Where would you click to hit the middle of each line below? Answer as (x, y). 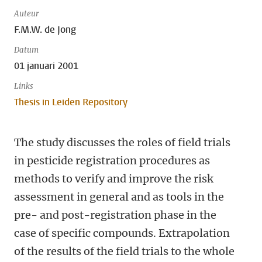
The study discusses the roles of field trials (122, 142)
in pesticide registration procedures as (112, 161)
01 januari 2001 (46, 66)
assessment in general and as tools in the (119, 197)
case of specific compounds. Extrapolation (122, 233)
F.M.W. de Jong (45, 30)
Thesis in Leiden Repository (71, 102)
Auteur (26, 14)
